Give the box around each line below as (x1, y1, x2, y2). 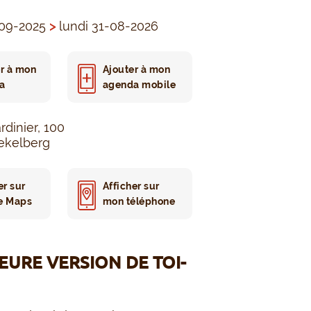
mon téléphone (102, 196, 176, 208)
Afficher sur (102, 180, 160, 192)
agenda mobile (102, 79, 176, 91)
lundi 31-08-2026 (55, 19, 158, 34)
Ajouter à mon (102, 64, 171, 76)
